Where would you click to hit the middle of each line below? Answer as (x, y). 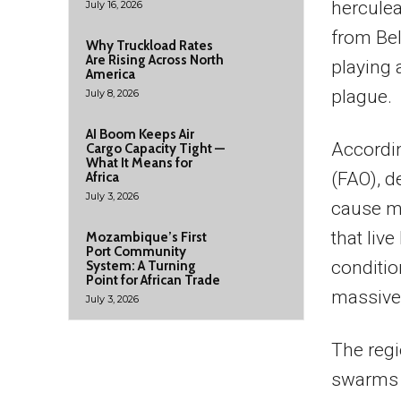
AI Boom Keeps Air (140, 134)
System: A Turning (141, 266)
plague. (361, 97)
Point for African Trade (153, 280)
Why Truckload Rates (149, 46)
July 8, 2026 (112, 93)
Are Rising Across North (155, 60)
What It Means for (139, 163)
